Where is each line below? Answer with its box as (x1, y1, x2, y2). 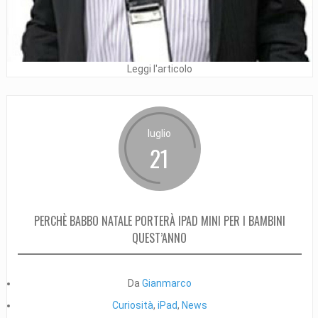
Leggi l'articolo (126, 62, 192, 75)
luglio (148, 127, 172, 139)
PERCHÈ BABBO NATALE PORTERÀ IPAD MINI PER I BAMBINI (33, 212, 285, 229)
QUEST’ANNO (132, 229, 187, 246)
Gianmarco (141, 277, 192, 289)
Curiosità (111, 299, 153, 311)
